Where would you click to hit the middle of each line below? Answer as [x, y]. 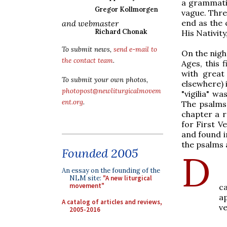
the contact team [87, 61]
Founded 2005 [100, 153]
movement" [87, 186]
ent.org [72, 102]
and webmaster [90, 23]
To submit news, [88, 49]
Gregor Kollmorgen [126, 9]
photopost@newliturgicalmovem [111, 91]
